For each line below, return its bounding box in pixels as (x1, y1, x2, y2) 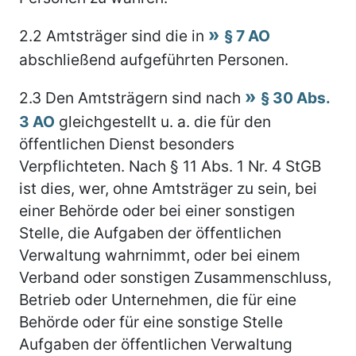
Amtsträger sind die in (42, 25, 208, 45)
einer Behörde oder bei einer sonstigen (19, 200, 295, 220)
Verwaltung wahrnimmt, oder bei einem (19, 245, 300, 265)
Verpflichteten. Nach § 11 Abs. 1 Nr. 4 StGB (19, 156, 321, 176)
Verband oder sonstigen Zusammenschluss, (19, 267, 331, 287)
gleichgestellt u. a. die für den (55, 111, 271, 131)
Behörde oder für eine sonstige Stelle (19, 311, 283, 331)
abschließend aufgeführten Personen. (19, 49, 288, 69)
